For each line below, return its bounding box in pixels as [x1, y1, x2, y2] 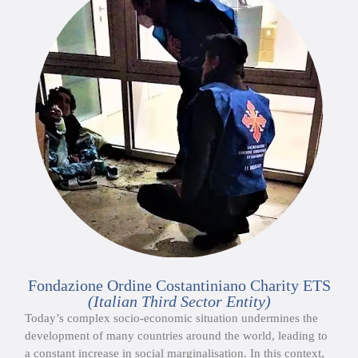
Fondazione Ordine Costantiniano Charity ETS [28, 276, 331, 294]
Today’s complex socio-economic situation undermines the [25, 311, 318, 324]
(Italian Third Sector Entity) [88, 292, 271, 310]
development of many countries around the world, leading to [25, 328, 328, 342]
